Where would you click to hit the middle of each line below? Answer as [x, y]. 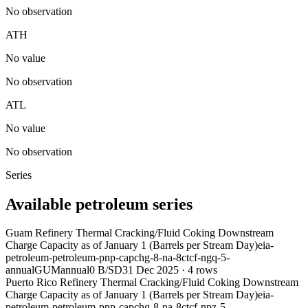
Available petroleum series [99, 204]
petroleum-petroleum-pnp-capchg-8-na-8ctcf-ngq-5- [118, 258]
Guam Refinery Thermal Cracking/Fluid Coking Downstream [140, 233]
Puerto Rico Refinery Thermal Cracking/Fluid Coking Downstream [152, 283]
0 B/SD [106, 270]
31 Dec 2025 [151, 270]
